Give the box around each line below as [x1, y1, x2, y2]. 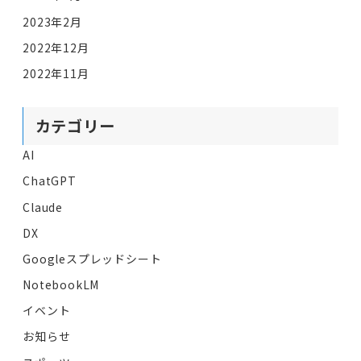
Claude [23, 198, 64, 215]
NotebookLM [23, 276, 100, 293]
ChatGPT [23, 172, 77, 189]
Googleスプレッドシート [23, 250, 162, 267]
